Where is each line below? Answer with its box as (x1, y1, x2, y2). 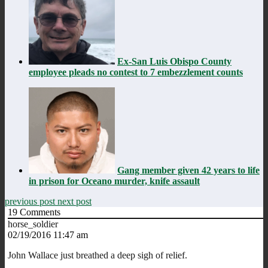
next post (57, 196, 92, 206)
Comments (17, 206, 60, 217)
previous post (5, 196, 57, 206)
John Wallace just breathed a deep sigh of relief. (8, 249, 187, 260)
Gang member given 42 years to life (117, 165, 260, 175)
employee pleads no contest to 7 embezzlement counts (29, 66, 243, 77)
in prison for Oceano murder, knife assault (29, 175, 200, 186)
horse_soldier (8, 218, 58, 229)
